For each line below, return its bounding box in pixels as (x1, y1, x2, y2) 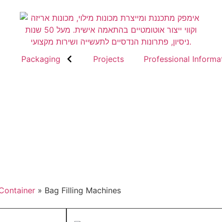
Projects (93, 54, 124, 64)
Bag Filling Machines (45, 185, 121, 195)
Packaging (21, 54, 60, 64)
